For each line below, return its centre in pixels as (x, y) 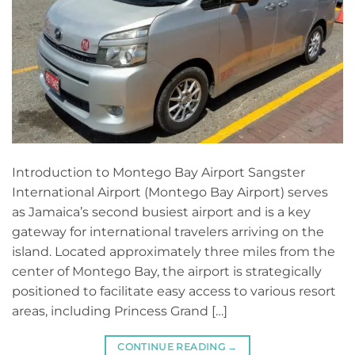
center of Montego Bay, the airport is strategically (167, 272)
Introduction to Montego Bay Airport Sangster (158, 173)
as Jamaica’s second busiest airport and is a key (161, 212)
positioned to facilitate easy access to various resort (174, 292)
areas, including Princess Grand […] (120, 311)
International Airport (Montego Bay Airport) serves (170, 193)
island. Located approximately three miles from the (174, 252)
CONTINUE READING (173, 347)
